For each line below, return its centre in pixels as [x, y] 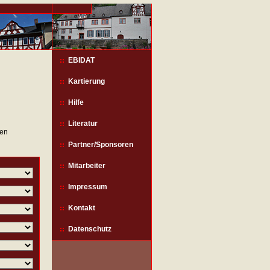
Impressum [88, 187]
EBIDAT [82, 61]
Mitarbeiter [87, 166]
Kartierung [87, 82]
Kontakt [82, 208]
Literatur [83, 124]
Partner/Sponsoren [101, 145]
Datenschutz [90, 229]
